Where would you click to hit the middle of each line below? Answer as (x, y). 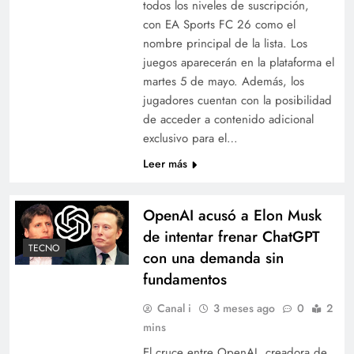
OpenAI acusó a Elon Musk (232, 215)
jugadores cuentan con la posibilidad (237, 100)
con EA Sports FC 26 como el (219, 24)
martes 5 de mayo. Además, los (223, 81)
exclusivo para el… (190, 138)
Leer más (165, 163)
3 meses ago (244, 308)
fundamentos (185, 279)
